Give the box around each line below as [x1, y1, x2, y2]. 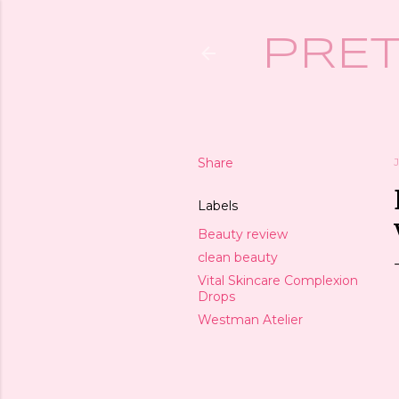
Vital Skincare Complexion [198, 273, 358, 289]
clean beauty [198, 249, 278, 265]
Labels [198, 198, 238, 214]
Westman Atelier [198, 312, 303, 328]
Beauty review [198, 226, 288, 242]
